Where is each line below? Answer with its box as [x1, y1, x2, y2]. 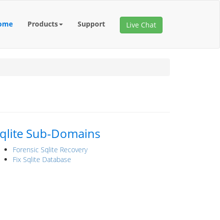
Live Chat [126, 20, 156, 29]
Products [27, 19, 58, 28]
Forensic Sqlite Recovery [13, 145, 87, 154]
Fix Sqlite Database [13, 155, 71, 164]
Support [78, 19, 105, 28]
